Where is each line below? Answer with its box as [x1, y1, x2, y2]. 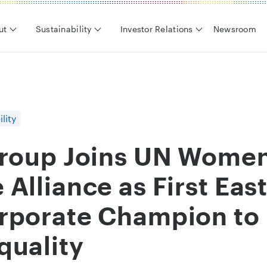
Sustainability [35, 24, 92, 34]
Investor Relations [120, 24, 193, 34]
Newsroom [213, 24, 256, 34]
